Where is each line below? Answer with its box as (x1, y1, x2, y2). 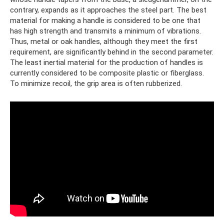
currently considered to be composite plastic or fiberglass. (10, 68, 204, 77)
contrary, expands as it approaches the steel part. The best (10, 5, 206, 14)
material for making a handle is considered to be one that (10, 16, 200, 25)
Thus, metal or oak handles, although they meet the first (10, 37, 197, 46)
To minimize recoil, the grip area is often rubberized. (10, 79, 182, 88)
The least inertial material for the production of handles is (10, 58, 203, 67)
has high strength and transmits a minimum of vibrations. (10, 26, 201, 35)
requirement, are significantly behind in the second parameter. (10, 47, 213, 56)
